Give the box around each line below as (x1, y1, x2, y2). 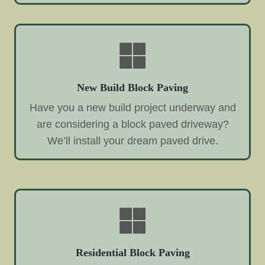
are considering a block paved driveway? (36, 118, 229, 131)
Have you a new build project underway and (29, 102, 236, 114)
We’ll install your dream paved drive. (47, 135, 218, 147)
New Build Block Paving (77, 82, 188, 94)
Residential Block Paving (75, 247, 190, 259)
